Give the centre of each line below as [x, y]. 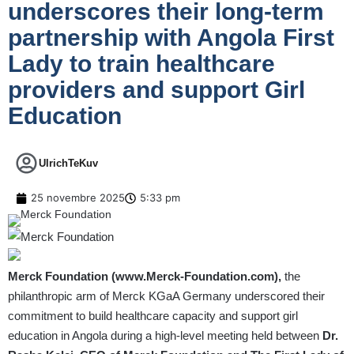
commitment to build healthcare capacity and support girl [153, 316]
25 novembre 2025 [78, 198]
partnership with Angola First [171, 38]
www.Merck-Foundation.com [195, 277]
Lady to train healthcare [141, 64]
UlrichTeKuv [68, 164]
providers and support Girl [156, 90]
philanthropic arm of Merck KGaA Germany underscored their [166, 296]
